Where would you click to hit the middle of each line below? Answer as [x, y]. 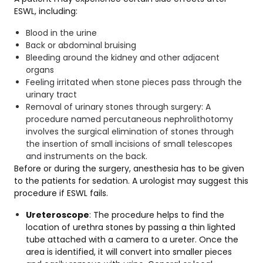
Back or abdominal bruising [82, 45]
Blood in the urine [61, 33]
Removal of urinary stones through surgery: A [118, 107]
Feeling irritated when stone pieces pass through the [134, 82]
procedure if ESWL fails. [61, 193]
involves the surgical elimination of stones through [130, 132]
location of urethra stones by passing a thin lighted [131, 227]
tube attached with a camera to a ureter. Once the [132, 240]
